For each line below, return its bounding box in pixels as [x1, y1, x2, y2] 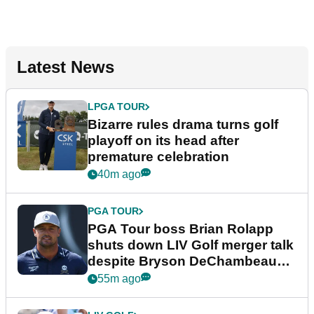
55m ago [97, 273, 141, 285]
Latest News [17, 57, 114, 77]
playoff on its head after [88, 133, 239, 149]
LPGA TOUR [88, 101, 145, 113]
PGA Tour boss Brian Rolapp [88, 221, 273, 237]
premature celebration [88, 149, 229, 165]
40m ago [97, 168, 141, 181]
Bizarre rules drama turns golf [88, 117, 278, 132]
